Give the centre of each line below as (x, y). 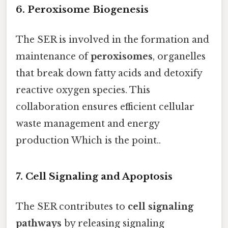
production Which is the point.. (88, 140)
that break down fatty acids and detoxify (109, 73)
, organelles (179, 56)
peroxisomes (122, 56)
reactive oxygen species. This (83, 90)
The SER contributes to (72, 207)
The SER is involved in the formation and (112, 39)
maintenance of (53, 56)
